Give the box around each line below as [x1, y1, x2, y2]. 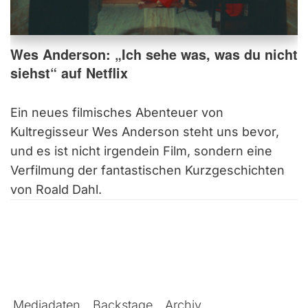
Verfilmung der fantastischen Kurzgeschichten [10, 162, 285, 177]
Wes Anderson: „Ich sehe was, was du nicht [10, 44, 298, 64]
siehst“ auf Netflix [10, 63, 128, 82]
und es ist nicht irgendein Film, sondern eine [10, 143, 272, 158]
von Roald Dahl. [10, 181, 102, 197]
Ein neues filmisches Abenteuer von [10, 104, 223, 120]
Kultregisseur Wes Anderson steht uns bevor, [10, 124, 279, 139]
